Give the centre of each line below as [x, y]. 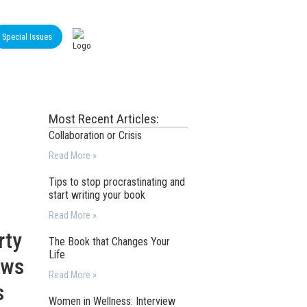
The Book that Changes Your [110, 242]
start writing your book [97, 195]
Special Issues [27, 37]
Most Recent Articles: [104, 119]
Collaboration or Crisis [96, 135]
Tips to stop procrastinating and [117, 182]
